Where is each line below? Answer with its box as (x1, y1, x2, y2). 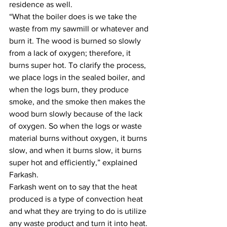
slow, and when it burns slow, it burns (9, 146, 143, 155)
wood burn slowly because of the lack (9, 109, 144, 118)
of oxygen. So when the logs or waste (9, 122, 144, 130)
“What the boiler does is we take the (9, 12, 139, 21)
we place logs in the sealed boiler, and (9, 73, 147, 82)
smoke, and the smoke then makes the (9, 97, 147, 106)
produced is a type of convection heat (9, 195, 145, 203)
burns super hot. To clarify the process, (9, 61, 148, 69)
